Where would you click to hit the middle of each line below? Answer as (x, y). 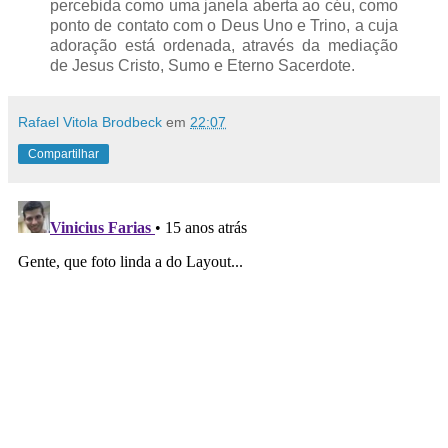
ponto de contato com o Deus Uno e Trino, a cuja (224, 26)
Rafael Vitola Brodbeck (90, 122)
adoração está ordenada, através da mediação (224, 46)
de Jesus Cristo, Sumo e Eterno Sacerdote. (202, 66)
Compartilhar (63, 154)
